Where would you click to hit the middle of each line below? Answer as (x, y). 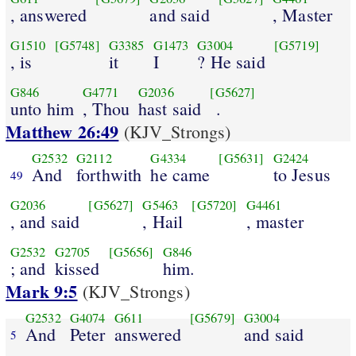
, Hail (163, 221)
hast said (170, 108)
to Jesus (302, 174)
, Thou (106, 108)
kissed (77, 268)
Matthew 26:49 (62, 132)
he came (180, 174)
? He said (231, 61)
